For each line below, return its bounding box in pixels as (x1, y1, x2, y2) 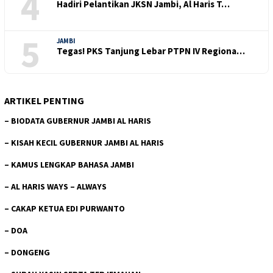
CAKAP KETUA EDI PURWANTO (11, 202, 125, 214)
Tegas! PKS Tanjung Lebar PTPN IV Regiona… (57, 44, 245, 57)
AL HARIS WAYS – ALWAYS (11, 180, 107, 192)
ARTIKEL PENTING (4, 94, 84, 107)
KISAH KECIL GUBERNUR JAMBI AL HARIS (11, 136, 164, 148)
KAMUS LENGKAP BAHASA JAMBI (11, 158, 134, 170)
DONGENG (11, 246, 50, 258)
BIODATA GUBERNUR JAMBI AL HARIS (11, 115, 151, 126)
